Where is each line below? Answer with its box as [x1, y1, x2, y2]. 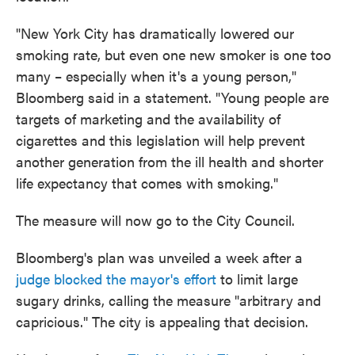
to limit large [216, 269, 298, 288]
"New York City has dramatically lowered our [16, 23, 294, 43]
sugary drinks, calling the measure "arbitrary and [16, 290, 321, 310]
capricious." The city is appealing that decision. [16, 311, 308, 331]
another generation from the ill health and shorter [16, 151, 323, 171]
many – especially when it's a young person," [16, 66, 296, 86]
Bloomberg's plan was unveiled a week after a [16, 247, 303, 267]
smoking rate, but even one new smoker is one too [16, 44, 331, 64]
